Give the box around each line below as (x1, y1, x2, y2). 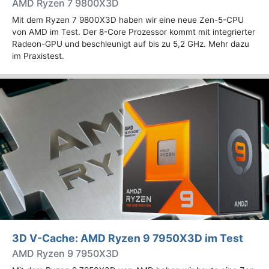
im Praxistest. (12, 51, 64, 61)
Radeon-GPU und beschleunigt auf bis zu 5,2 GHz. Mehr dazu (12, 39, 249, 49)
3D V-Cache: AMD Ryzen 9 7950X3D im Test (12, 232, 243, 245)
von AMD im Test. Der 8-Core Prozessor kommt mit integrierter (12, 27, 255, 37)
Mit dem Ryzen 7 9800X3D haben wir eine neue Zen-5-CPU (12, 15, 244, 25)
